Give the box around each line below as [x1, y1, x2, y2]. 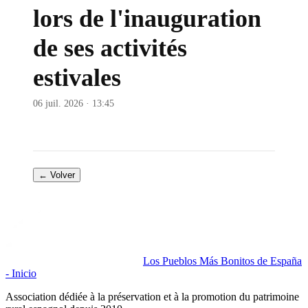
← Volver [38, 170, 75, 180]
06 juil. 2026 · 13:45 [33, 98, 114, 109]
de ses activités [33, 34, 187, 62]
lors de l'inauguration [33, 5, 261, 32]
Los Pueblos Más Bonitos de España [143, 255, 302, 267]
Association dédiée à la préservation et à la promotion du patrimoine [5, 291, 299, 302]
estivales [33, 64, 121, 91]
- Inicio [5, 267, 36, 279]
